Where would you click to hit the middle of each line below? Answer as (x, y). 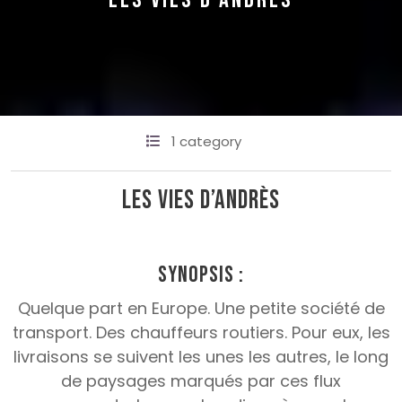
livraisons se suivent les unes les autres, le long (201, 357)
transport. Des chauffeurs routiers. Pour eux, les (201, 333)
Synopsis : (201, 275)
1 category (206, 142)
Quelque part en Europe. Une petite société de (201, 309)
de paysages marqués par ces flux (201, 381)
